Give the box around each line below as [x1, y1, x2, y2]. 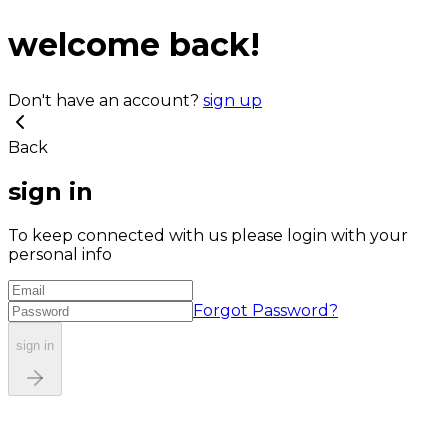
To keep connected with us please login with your [8, 225, 408, 245]
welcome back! [8, 25, 260, 65]
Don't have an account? [8, 90, 199, 110]
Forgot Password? [193, 300, 338, 320]
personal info [8, 244, 112, 264]
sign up [203, 90, 262, 110]
